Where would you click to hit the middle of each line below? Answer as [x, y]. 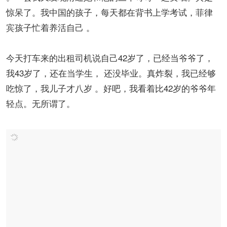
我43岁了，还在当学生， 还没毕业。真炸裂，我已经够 [111, 72]
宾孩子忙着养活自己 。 [61, 27]
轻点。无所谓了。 [44, 103]
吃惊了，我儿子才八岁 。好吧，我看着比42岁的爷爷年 [111, 88]
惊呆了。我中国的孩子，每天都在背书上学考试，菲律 [109, 12]
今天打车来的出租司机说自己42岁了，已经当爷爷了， [110, 57]
